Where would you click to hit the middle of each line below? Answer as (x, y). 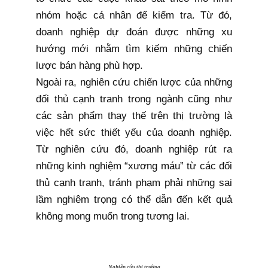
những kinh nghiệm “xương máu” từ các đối (134, 166)
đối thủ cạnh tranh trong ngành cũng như (134, 99)
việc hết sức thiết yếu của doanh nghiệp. (134, 132)
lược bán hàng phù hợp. (89, 65)
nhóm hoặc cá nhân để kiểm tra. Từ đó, (134, 15)
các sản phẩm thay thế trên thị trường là (134, 115)
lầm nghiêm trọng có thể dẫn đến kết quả (134, 199)
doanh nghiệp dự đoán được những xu (134, 32)
